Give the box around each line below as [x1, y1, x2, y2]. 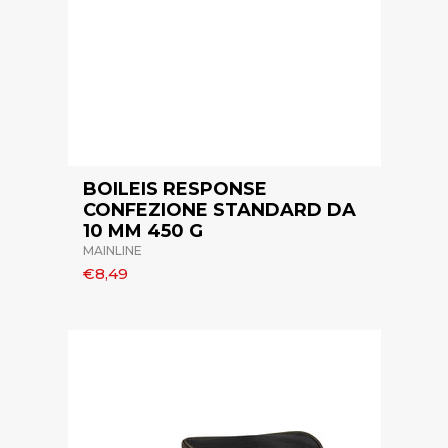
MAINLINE [82, 243, 142, 259]
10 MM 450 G [82, 220, 203, 243]
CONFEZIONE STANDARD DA [82, 199, 356, 222]
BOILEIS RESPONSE [82, 178, 267, 201]
